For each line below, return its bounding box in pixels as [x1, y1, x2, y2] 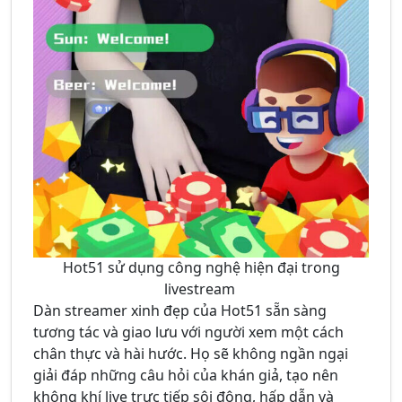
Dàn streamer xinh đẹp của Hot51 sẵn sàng [33, 301, 327, 321]
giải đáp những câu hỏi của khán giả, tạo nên [33, 365, 338, 386]
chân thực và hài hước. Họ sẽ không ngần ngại [33, 344, 348, 364]
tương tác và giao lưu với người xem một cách [33, 322, 344, 343]
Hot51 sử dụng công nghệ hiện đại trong [62, 258, 340, 278]
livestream [163, 279, 239, 300]
